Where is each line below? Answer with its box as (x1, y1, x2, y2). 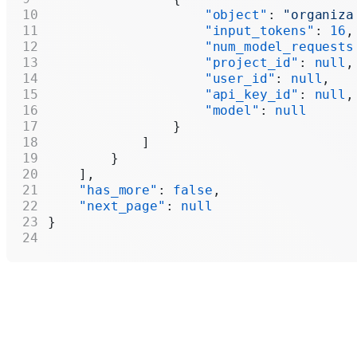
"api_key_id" (48, 86, 299, 102)
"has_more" (48, 182, 158, 198)
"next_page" (48, 198, 166, 214)
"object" (48, 6, 268, 22)
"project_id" (48, 54, 299, 70)
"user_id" (48, 70, 276, 86)
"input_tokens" (48, 22, 315, 38)
